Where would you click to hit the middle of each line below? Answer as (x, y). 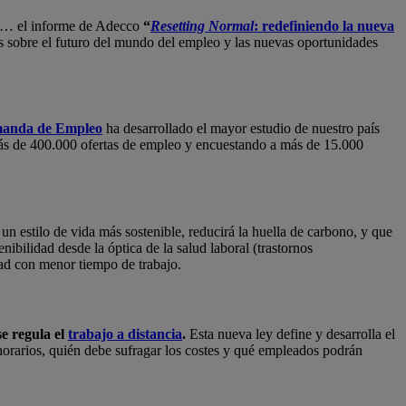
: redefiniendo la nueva (324, 26)
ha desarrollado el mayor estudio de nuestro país (241, 129)
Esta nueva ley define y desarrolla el (292, 334)
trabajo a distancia (125, 334)
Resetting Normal (202, 26)
